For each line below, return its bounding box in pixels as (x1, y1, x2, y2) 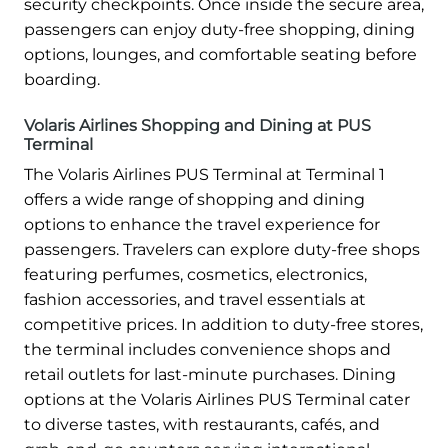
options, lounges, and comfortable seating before (24, 44, 417, 64)
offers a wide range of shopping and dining (24, 189, 365, 209)
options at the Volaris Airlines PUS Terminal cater (24, 389, 410, 409)
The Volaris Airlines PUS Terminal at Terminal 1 (24, 164, 385, 184)
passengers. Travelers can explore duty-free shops (24, 239, 420, 259)
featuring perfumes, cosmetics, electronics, (24, 264, 367, 284)
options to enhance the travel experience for (24, 214, 380, 234)
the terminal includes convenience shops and (24, 339, 391, 359)
